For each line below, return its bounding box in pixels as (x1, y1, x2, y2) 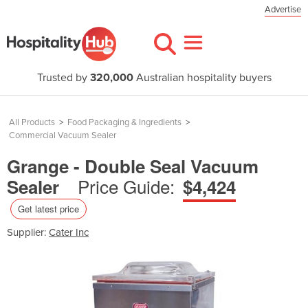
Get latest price (18, 201, 79, 215)
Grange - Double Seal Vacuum (7, 153, 258, 179)
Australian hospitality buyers (133, 71, 272, 85)
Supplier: (7, 225, 49, 239)
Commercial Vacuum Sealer (9, 130, 116, 141)
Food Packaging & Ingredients (67, 117, 181, 128)
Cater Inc (49, 225, 89, 239)
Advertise (265, 4, 301, 15)
